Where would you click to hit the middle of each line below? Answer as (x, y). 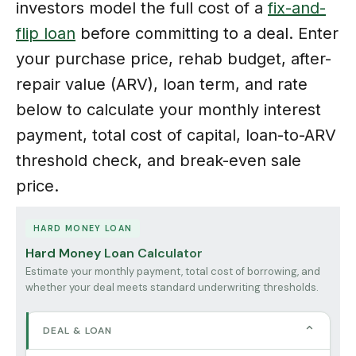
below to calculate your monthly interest (168, 109)
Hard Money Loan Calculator (114, 253)
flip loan (46, 33)
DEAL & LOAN (77, 330)
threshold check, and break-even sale (159, 160)
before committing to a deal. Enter (207, 33)
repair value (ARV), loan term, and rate (162, 84)
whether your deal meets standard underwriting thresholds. (172, 287)
